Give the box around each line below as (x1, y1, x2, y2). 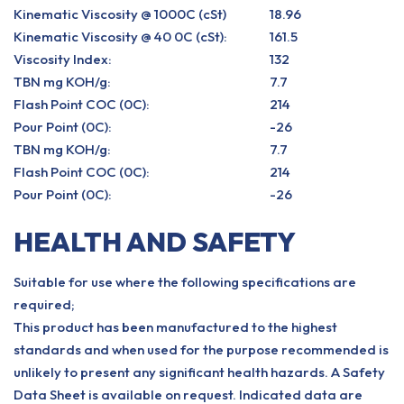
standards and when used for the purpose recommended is (14, 341, 389, 358)
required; (14, 296, 75, 313)
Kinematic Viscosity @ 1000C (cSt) (14, 5, 226, 23)
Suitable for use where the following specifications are (14, 273, 356, 290)
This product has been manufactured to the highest (14, 318, 337, 335)
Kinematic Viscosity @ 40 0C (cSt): (14, 28, 227, 45)
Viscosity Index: (14, 50, 112, 68)
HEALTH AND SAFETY (14, 225, 296, 259)
